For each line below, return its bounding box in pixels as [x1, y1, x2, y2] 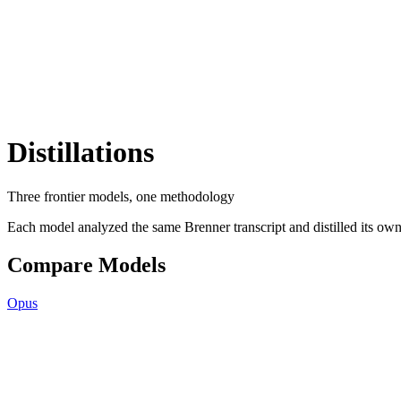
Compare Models [7, 252, 166, 277]
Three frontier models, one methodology [7, 188, 235, 204]
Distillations [7, 136, 154, 169]
